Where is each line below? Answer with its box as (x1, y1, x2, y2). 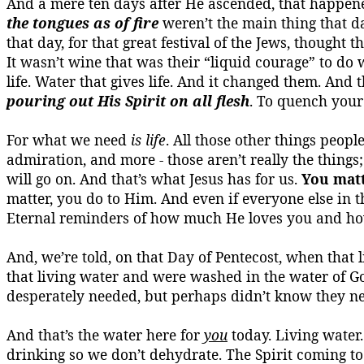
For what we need (6, 130, 131, 149)
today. (227, 325, 275, 344)
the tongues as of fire (6, 13, 158, 32)
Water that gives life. (35, 71, 173, 91)
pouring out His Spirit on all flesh (6, 91, 249, 110)
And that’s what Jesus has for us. (76, 169, 301, 188)
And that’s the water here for (6, 325, 204, 344)
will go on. (6, 169, 76, 188)
